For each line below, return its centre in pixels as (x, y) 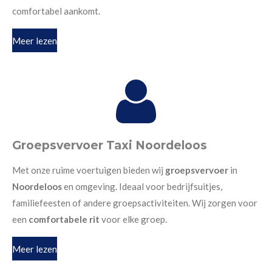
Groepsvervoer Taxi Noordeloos (110, 145)
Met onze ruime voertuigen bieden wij (89, 170)
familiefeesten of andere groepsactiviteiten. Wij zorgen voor (135, 202)
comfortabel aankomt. (56, 11)
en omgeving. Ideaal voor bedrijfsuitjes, (143, 186)
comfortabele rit (64, 219)
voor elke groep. (133, 219)
